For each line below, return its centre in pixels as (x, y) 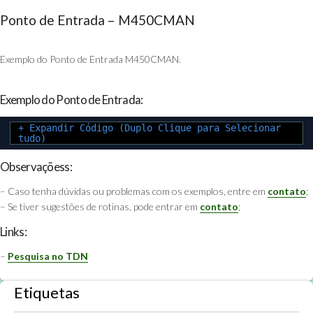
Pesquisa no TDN (48, 256)
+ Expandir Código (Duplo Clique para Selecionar (150, 128)
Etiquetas (47, 293)
